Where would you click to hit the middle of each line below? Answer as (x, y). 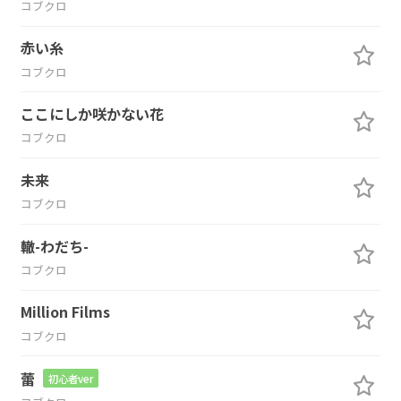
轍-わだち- (54, 246)
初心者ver (70, 378)
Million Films (65, 312)
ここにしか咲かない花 (92, 114)
